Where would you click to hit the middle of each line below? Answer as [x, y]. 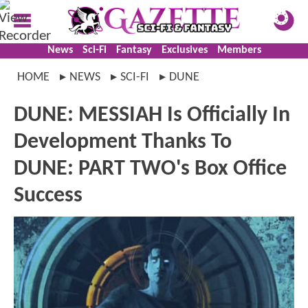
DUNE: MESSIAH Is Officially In [152, 115]
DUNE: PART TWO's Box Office [150, 169]
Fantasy [134, 50]
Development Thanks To [123, 142]
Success [48, 196]
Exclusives [184, 50]
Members [239, 50]
